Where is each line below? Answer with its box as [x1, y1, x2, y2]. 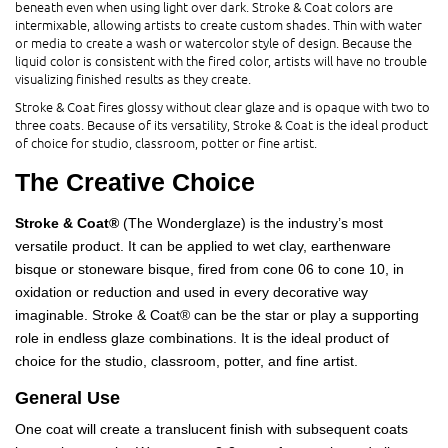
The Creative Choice [15, 168, 262, 197]
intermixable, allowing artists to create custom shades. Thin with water [15, 15, 422, 35]
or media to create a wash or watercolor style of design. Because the [15, 33, 412, 53]
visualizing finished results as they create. [15, 69, 251, 89]
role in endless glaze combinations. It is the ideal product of [15, 330, 389, 347]
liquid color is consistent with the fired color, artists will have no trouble [15, 51, 427, 71]
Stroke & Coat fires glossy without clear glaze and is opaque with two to [15, 97, 430, 117]
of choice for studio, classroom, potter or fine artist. [15, 133, 317, 153]
